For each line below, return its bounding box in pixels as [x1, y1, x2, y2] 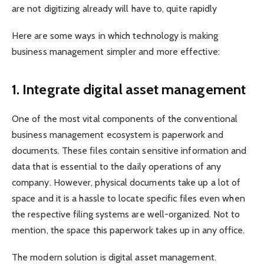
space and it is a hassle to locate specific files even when [12, 192, 245, 204]
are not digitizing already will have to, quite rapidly [12, 3, 217, 15]
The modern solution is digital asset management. [12, 251, 216, 263]
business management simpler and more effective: [12, 46, 220, 58]
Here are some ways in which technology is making [12, 30, 218, 42]
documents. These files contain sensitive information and [12, 144, 247, 156]
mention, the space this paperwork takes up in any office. [12, 224, 245, 236]
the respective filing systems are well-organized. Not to [12, 208, 240, 220]
